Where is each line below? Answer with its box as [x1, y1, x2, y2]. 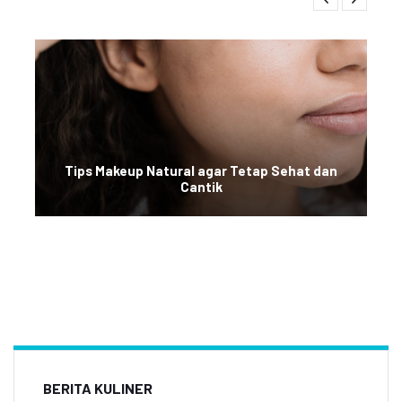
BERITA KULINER [43, 380, 153, 397]
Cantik [179, 179, 223, 195]
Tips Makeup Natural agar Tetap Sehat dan [65, 162, 337, 179]
